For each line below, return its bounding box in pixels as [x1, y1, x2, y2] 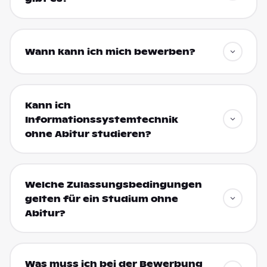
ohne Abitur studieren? [24, 128, 151, 139]
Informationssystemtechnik [24, 114, 178, 125]
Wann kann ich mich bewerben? [24, 46, 195, 58]
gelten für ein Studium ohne [24, 193, 178, 204]
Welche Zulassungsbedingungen [24, 179, 202, 190]
